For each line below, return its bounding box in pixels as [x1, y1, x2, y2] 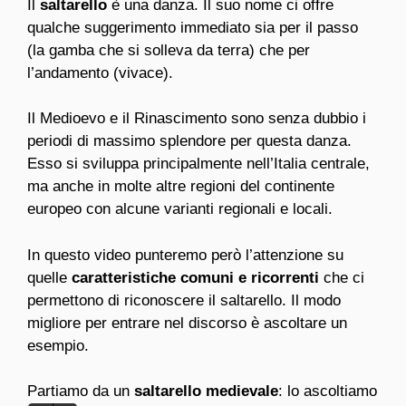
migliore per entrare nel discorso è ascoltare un [27, 314, 347, 332]
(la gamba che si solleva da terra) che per [27, 41, 310, 59]
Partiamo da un [27, 382, 134, 401]
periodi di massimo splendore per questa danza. [27, 132, 352, 150]
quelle [27, 268, 72, 286]
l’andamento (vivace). [27, 63, 173, 82]
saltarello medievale [134, 382, 278, 401]
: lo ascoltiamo [278, 382, 377, 401]
